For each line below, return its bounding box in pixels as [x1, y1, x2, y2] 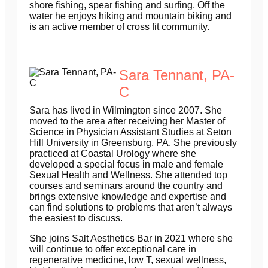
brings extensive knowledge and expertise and [29, 191, 226, 202]
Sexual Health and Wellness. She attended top [29, 170, 227, 181]
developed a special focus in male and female [29, 159, 223, 170]
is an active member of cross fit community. [29, 22, 209, 32]
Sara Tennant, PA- [119, 67, 234, 84]
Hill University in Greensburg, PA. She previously [29, 138, 237, 148]
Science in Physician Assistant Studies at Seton [29, 127, 232, 138]
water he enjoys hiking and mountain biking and [29, 11, 232, 22]
